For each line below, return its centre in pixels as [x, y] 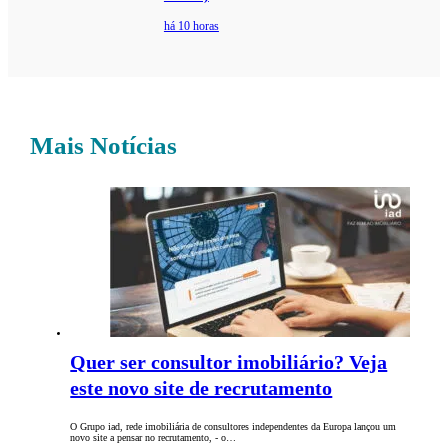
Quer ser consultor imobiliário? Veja [229, 362]
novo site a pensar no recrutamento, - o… [153, 438]
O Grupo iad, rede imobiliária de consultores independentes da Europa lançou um [233, 427]
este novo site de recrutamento [201, 388]
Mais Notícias [104, 146]
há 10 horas [191, 26]
